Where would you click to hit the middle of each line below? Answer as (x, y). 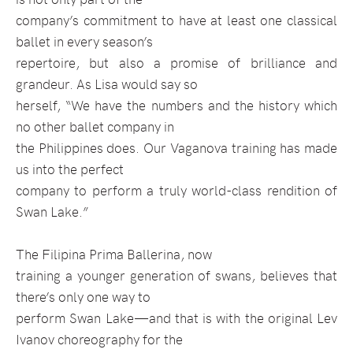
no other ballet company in (95, 126)
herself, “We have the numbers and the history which (176, 105)
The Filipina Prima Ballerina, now (114, 254)
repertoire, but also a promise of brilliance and (176, 63)
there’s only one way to (83, 297)
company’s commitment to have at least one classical (176, 20)
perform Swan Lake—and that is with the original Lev (176, 318)
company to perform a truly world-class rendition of (176, 190)
